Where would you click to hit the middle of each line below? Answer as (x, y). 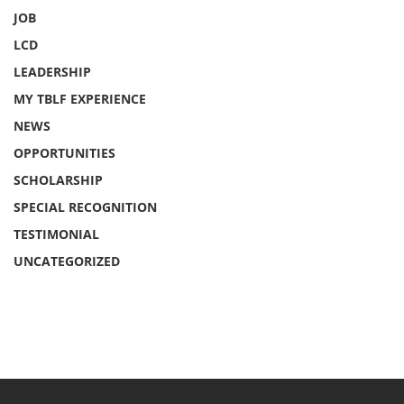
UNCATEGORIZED (67, 261)
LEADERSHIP (52, 72)
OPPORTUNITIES (64, 153)
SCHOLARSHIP (58, 180)
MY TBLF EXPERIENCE (80, 99)
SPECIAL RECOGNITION (85, 207)
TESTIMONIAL (56, 234)
